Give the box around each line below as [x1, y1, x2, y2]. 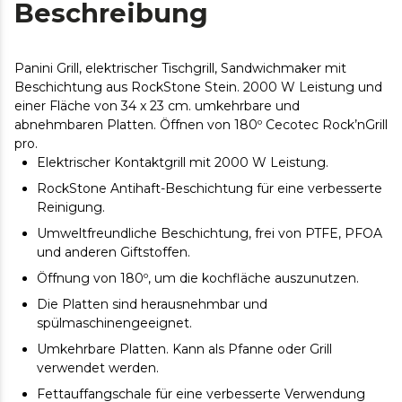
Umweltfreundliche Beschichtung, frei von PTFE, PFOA [37, 224, 382, 241]
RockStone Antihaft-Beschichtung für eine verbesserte [37, 179, 382, 197]
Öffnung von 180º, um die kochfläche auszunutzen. [37, 269, 363, 286]
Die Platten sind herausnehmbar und [37, 295, 267, 312]
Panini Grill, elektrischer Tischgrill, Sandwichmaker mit [14, 59, 346, 76]
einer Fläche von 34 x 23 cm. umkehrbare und [14, 97, 300, 114]
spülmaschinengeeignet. [37, 314, 196, 331]
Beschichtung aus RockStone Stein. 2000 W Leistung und [14, 78, 382, 95]
